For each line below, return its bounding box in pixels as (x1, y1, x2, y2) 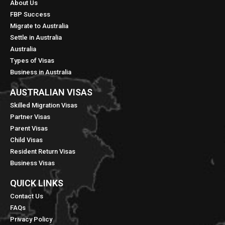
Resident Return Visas (10, 148, 75, 155)
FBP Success (10, 11, 50, 18)
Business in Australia (10, 68, 71, 76)
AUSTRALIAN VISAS (10, 87, 92, 97)
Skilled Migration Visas (10, 101, 77, 109)
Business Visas (10, 159, 55, 167)
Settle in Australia (10, 34, 62, 41)
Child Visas (10, 136, 43, 144)
